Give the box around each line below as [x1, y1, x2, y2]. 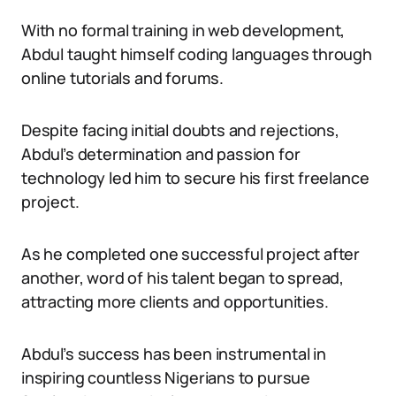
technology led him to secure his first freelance [21, 167, 369, 188]
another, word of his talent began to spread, [21, 267, 345, 288]
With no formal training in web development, [21, 19, 346, 41]
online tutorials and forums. [21, 67, 224, 88]
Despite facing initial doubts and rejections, [21, 119, 339, 141]
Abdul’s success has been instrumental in [21, 343, 326, 364]
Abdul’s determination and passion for [21, 143, 301, 164]
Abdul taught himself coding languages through [21, 43, 372, 65]
